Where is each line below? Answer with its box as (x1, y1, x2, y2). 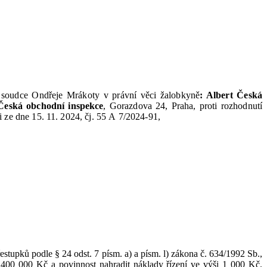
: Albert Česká (200, 90, 262, 100)
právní (112, 90, 137, 100)
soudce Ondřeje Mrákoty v (1, 90, 108, 100)
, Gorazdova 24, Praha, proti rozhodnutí (103, 101, 263, 111)
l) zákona (163, 249, 198, 259)
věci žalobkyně (140, 90, 200, 100)
